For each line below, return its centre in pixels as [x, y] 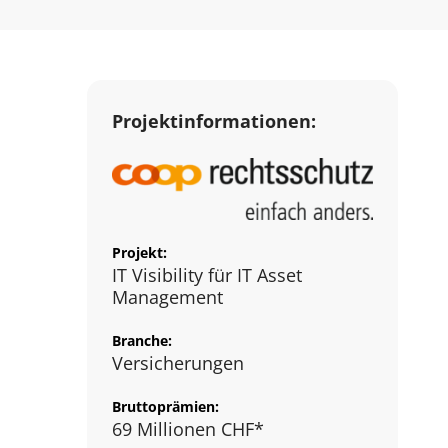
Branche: [142, 340]
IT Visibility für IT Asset [207, 274]
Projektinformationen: [214, 121]
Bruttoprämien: [165, 406]
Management [167, 296]
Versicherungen [178, 362]
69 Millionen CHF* [188, 428]
